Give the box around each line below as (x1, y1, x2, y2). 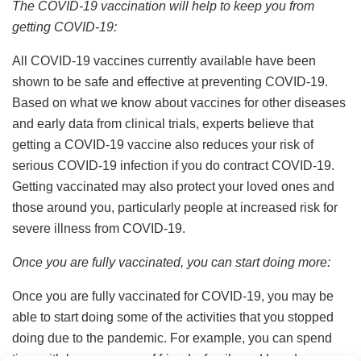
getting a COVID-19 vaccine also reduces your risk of (12, 137, 313, 151)
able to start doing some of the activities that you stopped (12, 309, 334, 324)
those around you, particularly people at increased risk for (12, 200, 338, 214)
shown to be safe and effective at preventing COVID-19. (12, 74, 328, 89)
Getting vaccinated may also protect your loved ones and (12, 179, 334, 193)
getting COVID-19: (12, 19, 117, 34)
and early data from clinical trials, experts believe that (12, 116, 313, 131)
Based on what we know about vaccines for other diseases (12, 95, 346, 110)
